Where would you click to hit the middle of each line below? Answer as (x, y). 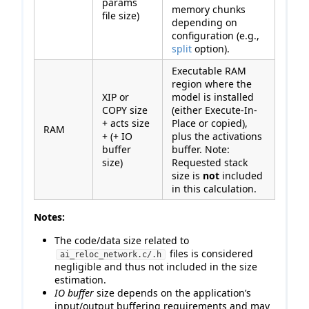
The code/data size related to (122, 241)
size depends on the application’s (172, 293)
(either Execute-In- (215, 110)
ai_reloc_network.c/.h (111, 255)
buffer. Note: (201, 150)
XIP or (116, 97)
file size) (121, 16)
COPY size (125, 110)
